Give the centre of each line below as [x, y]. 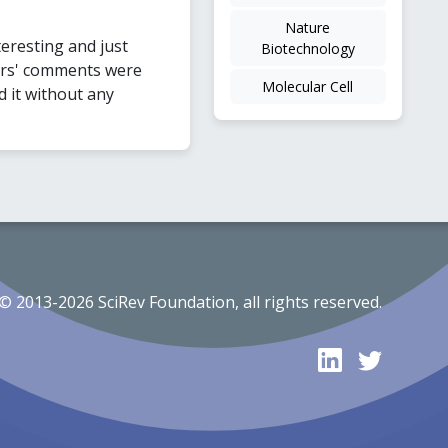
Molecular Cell [308, 86]
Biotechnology [307, 48]
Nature [308, 27]
